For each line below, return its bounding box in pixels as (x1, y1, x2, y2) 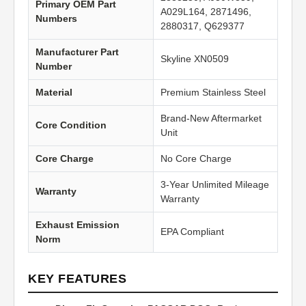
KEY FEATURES (28, 272, 126, 286)
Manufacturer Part (36, 46, 119, 58)
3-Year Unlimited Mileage (161, 179, 269, 191)
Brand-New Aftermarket (161, 113, 262, 124)
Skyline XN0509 (161, 53, 229, 65)
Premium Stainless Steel (161, 87, 266, 98)
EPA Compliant (161, 226, 224, 238)
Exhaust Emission (36, 219, 120, 231)
